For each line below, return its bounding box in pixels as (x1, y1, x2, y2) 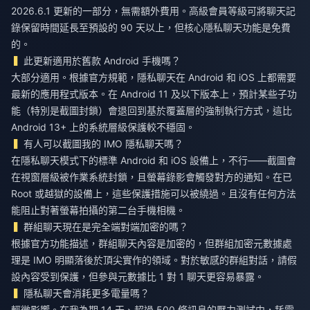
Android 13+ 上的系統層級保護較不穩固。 (11, 121, 195, 134)
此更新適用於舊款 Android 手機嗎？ (24, 55, 181, 67)
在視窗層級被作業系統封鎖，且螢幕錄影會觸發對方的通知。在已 (11, 171, 292, 183)
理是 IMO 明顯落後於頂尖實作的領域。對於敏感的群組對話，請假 (11, 254, 297, 266)
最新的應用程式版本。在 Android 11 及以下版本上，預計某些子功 (11, 88, 297, 100)
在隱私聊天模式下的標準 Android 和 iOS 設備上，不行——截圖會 (11, 154, 296, 167)
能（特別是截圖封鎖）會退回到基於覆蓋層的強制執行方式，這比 (11, 104, 292, 117)
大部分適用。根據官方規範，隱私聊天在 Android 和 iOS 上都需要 (11, 71, 296, 84)
